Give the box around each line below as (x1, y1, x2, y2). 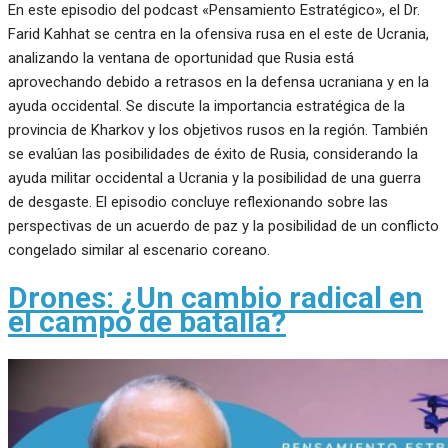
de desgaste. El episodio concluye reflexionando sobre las (8, 192, 388, 211)
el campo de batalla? (8, 304, 286, 340)
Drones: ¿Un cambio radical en (8, 280, 423, 316)
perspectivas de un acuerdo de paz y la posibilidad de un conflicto (8, 216, 439, 235)
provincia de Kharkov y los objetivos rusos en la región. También (8, 120, 428, 139)
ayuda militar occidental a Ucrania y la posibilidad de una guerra (8, 168, 421, 187)
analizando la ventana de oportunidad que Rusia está (8, 48, 354, 67)
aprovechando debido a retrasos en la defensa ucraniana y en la (8, 72, 429, 91)
